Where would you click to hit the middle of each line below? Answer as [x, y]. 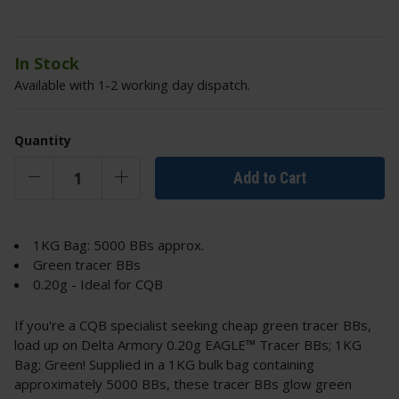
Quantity [43, 141]
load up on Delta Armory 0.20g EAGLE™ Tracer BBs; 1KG [188, 345]
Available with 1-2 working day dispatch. [132, 85]
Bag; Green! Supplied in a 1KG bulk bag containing [164, 365]
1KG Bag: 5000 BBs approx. [118, 245]
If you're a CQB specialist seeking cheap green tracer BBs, [193, 326]
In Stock [47, 64]
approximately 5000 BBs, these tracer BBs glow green [183, 384]
